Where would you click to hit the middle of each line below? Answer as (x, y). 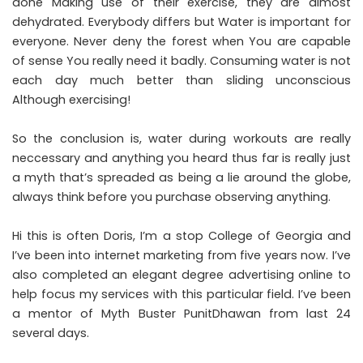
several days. (51, 333)
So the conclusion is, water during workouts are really (181, 138)
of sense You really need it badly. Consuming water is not (181, 60)
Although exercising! (71, 99)
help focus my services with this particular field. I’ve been (181, 294)
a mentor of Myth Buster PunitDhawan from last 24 (181, 313)
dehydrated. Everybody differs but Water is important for (181, 21)
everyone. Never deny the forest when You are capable (181, 41)
